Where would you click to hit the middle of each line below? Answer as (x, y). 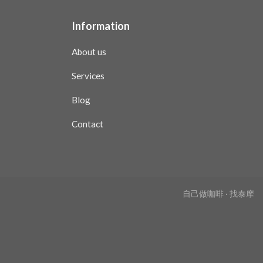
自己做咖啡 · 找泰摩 (218, 194)
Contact (87, 124)
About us (89, 51)
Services (88, 75)
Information (100, 26)
